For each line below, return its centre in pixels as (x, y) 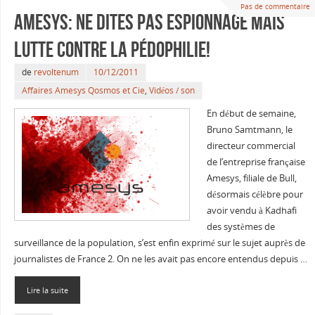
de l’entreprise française (256, 162)
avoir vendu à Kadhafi (251, 211)
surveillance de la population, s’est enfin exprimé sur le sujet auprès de (159, 243)
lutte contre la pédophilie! (112, 50)
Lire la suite (47, 290)
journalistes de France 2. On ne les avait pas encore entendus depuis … (160, 259)
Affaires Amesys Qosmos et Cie (83, 91)
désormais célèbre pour (255, 195)
